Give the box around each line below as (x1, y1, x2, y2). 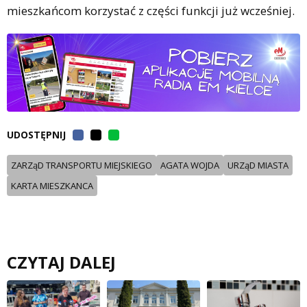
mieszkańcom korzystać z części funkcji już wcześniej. (7, 3, 295, 19)
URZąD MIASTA (228, 159, 288, 172)
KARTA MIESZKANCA (11, 180, 93, 193)
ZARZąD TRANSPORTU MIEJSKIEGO (11, 159, 152, 172)
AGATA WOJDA (160, 159, 219, 172)
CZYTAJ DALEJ (7, 251, 116, 274)
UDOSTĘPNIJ (7, 128, 66, 142)
